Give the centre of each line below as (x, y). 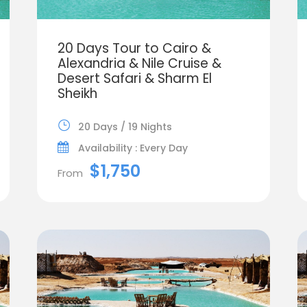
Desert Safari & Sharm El (134, 78)
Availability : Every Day (133, 148)
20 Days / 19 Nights (125, 126)
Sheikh (77, 93)
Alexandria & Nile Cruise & (139, 63)
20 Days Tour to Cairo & (134, 48)
